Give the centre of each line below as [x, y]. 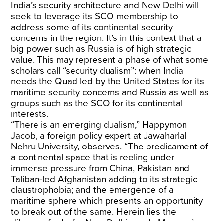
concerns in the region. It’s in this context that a [107, 38]
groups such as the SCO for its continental [97, 103]
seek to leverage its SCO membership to [95, 16]
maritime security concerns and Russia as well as [110, 92]
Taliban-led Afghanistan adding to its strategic [104, 179]
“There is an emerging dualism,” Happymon [99, 125]
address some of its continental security [92, 27]
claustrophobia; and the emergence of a [92, 190]
